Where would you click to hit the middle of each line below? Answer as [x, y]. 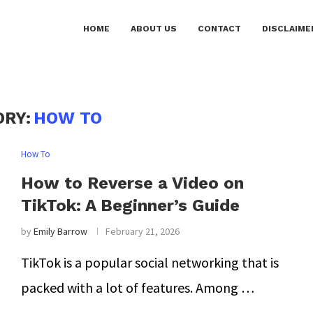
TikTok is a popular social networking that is [150, 262]
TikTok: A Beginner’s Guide [130, 205]
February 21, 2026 [142, 231]
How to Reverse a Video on [132, 183]
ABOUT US [154, 29]
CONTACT [219, 29]
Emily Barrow [60, 231]
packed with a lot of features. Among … [137, 287]
